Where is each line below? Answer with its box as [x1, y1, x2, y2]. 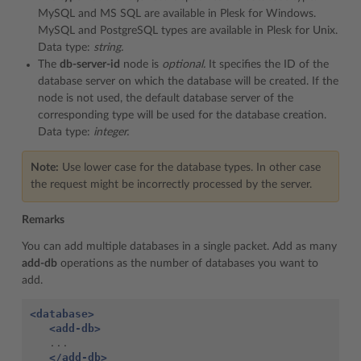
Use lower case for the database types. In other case [59, 161, 321, 173]
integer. [93, 126, 129, 138]
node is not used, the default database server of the [38, 92, 293, 104]
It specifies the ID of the [205, 58, 329, 70]
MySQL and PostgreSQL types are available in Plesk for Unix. [38, 24, 338, 36]
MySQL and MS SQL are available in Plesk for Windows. [38, 7, 316, 19]
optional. [162, 58, 205, 70]
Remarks [22, 214, 64, 226]
